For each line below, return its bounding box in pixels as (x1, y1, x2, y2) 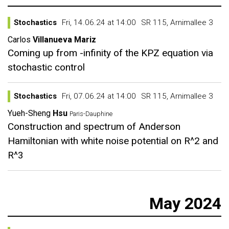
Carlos (8, 35, 31, 44)
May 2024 (149, 194, 221, 213)
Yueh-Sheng (8, 108, 51, 118)
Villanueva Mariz (33, 35, 96, 44)
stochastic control (8, 61, 85, 73)
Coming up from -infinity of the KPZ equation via (8, 47, 213, 59)
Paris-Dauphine (70, 110, 114, 118)
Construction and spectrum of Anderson (8, 121, 180, 132)
